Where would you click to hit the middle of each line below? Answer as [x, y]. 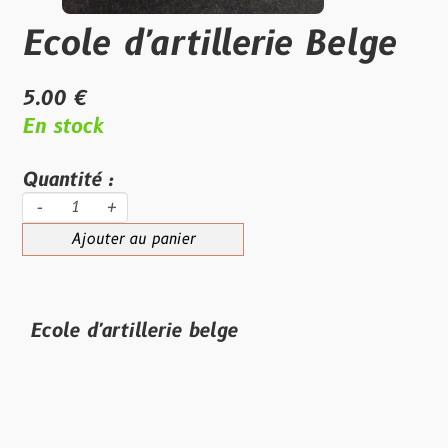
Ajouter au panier [133, 239]
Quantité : [67, 180]
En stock [62, 127]
